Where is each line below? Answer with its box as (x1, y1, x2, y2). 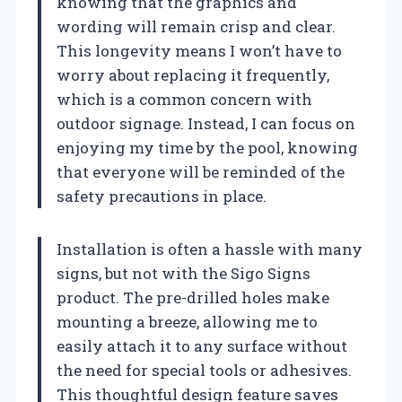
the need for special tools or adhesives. (57, 359, 352, 380)
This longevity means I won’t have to (57, 39, 342, 61)
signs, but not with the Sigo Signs (57, 262, 310, 284)
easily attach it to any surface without (57, 335, 347, 356)
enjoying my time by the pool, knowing (57, 136, 358, 158)
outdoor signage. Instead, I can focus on (57, 112, 355, 134)
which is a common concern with (57, 88, 312, 109)
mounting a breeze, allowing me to (57, 310, 318, 332)
